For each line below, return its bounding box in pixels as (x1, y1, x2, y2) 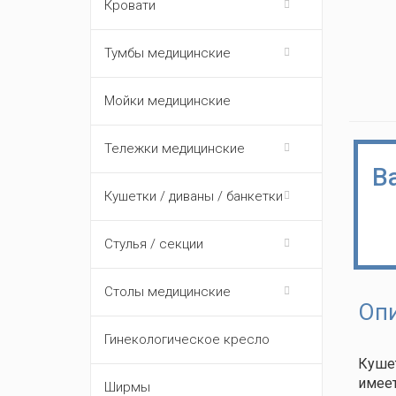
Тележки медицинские (104, 141, 245, 156)
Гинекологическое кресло (104, 331, 270, 347)
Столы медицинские (104, 284, 231, 300)
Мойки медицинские (104, 93, 231, 109)
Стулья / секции (104, 236, 203, 252)
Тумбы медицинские (104, 45, 231, 61)
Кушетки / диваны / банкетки (104, 188, 283, 204)
